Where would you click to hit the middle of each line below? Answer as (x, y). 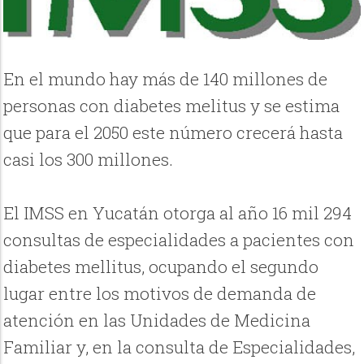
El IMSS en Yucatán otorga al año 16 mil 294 (178, 212)
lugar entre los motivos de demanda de (160, 293)
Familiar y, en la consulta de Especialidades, (180, 347)
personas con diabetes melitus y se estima (172, 105)
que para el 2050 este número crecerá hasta (173, 132)
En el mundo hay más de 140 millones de (166, 78)
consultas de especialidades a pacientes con (179, 239)
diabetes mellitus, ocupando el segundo (161, 266)
